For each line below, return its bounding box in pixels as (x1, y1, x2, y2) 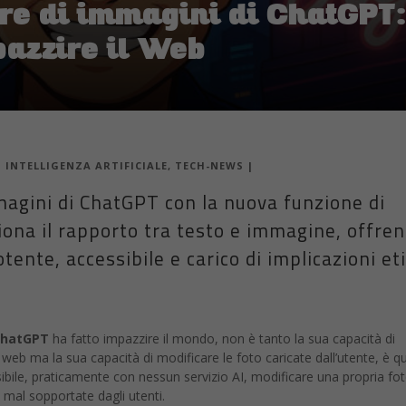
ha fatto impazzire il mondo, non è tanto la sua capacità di (49, 330, 395, 348)
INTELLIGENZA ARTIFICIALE (5, 159, 168, 173)
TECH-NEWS (175, 159, 244, 173)
